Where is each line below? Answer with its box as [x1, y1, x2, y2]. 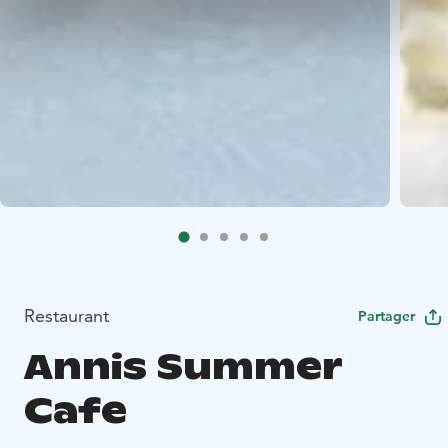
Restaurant [24, 304, 109, 328]
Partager [358, 307, 415, 326]
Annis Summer [24, 344, 342, 390]
